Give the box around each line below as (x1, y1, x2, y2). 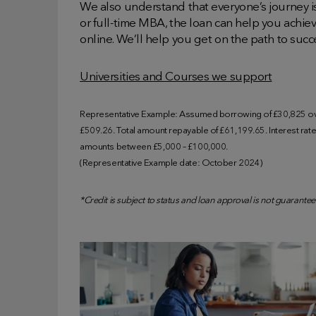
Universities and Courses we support (80, 71, 272, 83)
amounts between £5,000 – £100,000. (80, 142, 228, 152)
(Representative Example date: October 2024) (80, 158, 262, 168)
